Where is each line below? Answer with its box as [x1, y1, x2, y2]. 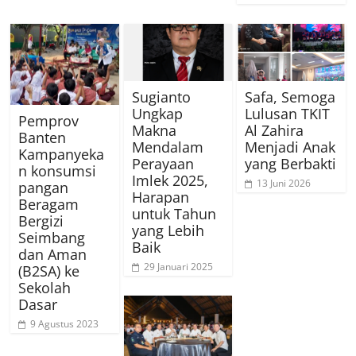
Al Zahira [244, 120, 304, 140]
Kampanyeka [18, 145, 105, 164]
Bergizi [18, 211, 64, 230]
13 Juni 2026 [256, 176, 311, 190]
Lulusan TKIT [244, 103, 330, 123]
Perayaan [131, 153, 194, 173]
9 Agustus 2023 [30, 317, 99, 331]
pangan [18, 178, 69, 197]
